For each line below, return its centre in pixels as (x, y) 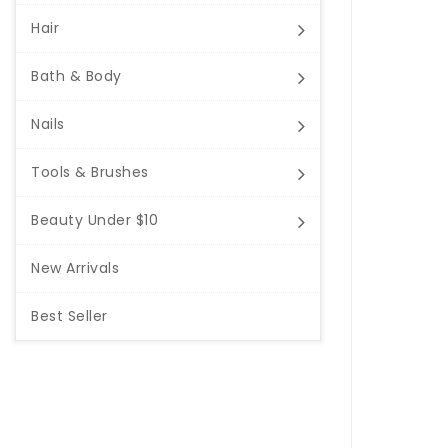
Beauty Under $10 (94, 219)
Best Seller (69, 315)
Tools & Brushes (90, 171)
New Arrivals (75, 267)
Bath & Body (76, 75)
